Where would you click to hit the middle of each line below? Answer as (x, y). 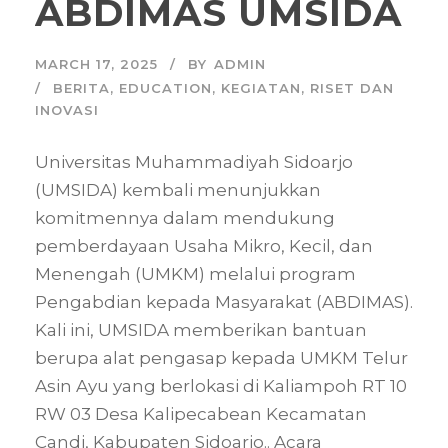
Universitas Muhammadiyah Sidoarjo (194, 161)
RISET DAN (352, 87)
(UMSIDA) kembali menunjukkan (178, 189)
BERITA (81, 87)
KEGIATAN (261, 87)
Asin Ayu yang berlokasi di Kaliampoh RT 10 (221, 385)
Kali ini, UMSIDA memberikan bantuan (201, 329)
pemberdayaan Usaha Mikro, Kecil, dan (204, 245)
